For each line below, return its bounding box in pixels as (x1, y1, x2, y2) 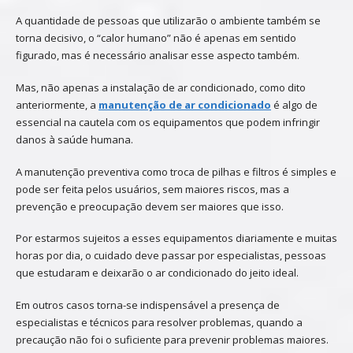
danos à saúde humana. (16, 132, 133, 147)
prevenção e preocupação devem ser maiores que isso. (16, 199, 284, 214)
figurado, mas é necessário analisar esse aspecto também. (16, 48, 299, 63)
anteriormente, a (16, 97, 98, 112)
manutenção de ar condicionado (98, 97, 271, 112)
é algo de (271, 97, 318, 112)
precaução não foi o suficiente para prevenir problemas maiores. (16, 333, 329, 347)
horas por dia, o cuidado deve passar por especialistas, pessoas (16, 248, 326, 263)
